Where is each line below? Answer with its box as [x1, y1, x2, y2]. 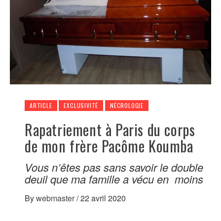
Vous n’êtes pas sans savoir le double [25, 159, 203, 175]
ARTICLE [30, 101, 52, 110]
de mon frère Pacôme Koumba [25, 134, 193, 157]
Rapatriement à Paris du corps [25, 118, 195, 141]
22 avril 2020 [80, 192, 126, 204]
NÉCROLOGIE [110, 101, 144, 110]
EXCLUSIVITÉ [64, 101, 99, 110]
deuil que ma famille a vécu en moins [25, 171, 203, 186]
